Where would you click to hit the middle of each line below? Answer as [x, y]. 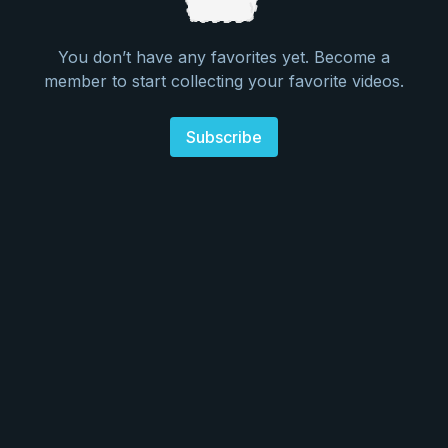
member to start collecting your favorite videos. [224, 81]
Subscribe [224, 137]
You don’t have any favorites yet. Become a [224, 57]
